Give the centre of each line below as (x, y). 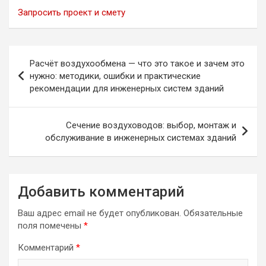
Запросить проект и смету (72, 12)
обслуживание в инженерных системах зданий (141, 138)
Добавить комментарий (101, 192)
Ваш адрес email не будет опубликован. (99, 213)
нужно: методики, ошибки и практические (115, 76)
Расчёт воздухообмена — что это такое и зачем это (137, 64)
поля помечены (51, 226)
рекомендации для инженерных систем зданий (127, 88)
